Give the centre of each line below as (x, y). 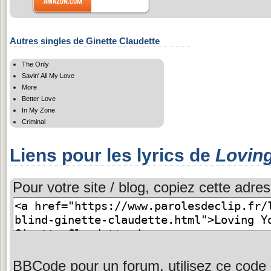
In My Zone (38, 110)
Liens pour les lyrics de (113, 155)
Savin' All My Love (48, 75)
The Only (35, 64)
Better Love (39, 98)
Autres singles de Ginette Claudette (85, 41)
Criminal (34, 121)
